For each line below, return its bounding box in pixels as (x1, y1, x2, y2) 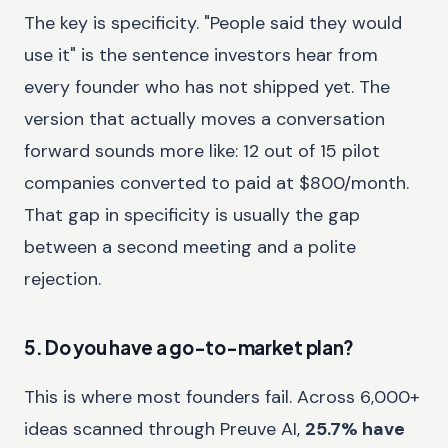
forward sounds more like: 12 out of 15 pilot (24, 139, 380, 164)
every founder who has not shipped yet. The (24, 75, 390, 100)
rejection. (24, 267, 101, 292)
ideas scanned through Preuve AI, (24, 416, 300, 441)
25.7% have (305, 416, 405, 441)
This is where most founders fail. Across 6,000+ (24, 384, 420, 409)
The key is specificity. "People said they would (24, 11, 402, 36)
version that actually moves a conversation (24, 107, 385, 132)
